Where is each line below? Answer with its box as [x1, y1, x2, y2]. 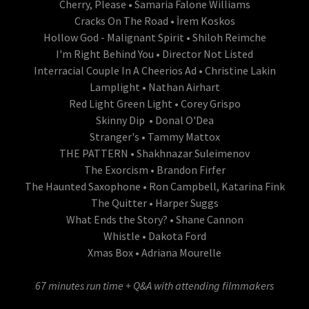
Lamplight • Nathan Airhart [89, 79, 220, 94]
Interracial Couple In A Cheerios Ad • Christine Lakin [33, 63, 276, 77]
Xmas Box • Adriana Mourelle [88, 245, 221, 259]
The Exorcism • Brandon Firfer [83, 162, 226, 177]
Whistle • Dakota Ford [103, 228, 206, 243]
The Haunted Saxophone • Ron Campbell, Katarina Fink [24, 179, 285, 193]
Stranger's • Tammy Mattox [89, 129, 220, 143]
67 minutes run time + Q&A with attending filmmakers [35, 278, 274, 292]
